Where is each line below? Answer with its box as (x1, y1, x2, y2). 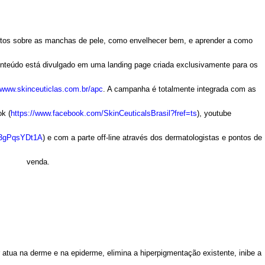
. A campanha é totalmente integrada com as (103, 85, 256, 93)
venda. (27, 157, 50, 166)
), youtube (197, 109, 231, 118)
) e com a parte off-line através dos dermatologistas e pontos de (43, 133, 262, 142)
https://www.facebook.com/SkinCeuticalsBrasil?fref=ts (11, 109, 197, 118)
